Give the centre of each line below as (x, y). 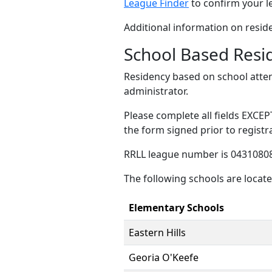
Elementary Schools (176, 208)
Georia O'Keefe (164, 257)
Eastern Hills (157, 233)
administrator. (156, 91)
